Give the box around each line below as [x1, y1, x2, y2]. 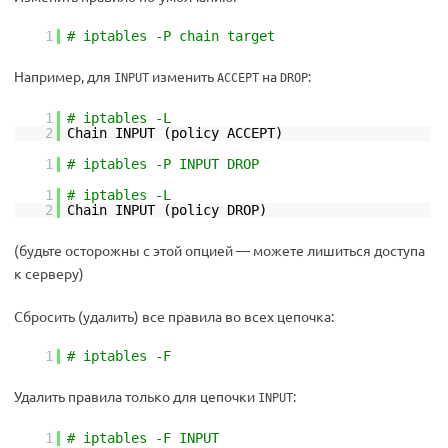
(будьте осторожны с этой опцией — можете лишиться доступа [14, 241, 425, 259]
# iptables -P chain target [67, 28, 275, 44]
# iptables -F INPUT [67, 430, 219, 446]
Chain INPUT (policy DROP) [67, 202, 267, 218]
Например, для [14, 67, 114, 85]
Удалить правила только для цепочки [14, 387, 258, 405]
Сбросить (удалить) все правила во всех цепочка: [14, 307, 334, 325]
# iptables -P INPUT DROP [67, 156, 259, 172]
